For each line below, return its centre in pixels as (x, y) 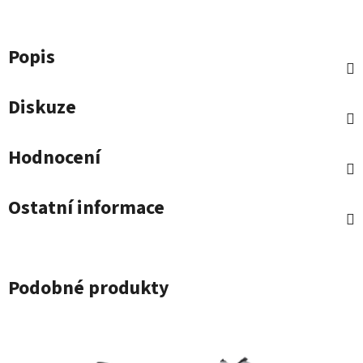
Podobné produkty (89, 288)
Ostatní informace (86, 208)
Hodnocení (54, 158)
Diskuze (42, 108)
